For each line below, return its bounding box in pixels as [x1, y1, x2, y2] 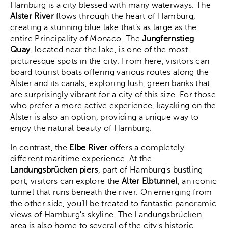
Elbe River [69, 142, 108, 152]
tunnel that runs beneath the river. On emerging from [10, 187, 212, 197]
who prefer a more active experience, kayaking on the [10, 101, 216, 110]
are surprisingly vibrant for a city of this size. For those [10, 90, 216, 99]
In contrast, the [10, 142, 70, 152]
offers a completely [107, 142, 185, 152]
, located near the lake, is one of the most [30, 45, 188, 54]
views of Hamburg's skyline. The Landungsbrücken [10, 210, 202, 219]
